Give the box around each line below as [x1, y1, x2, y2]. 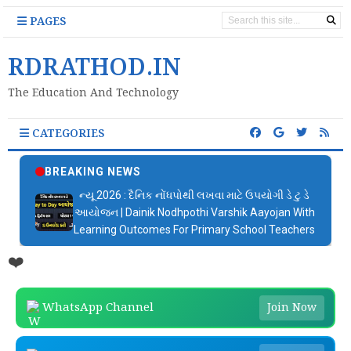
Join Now [267, 300, 317, 316]
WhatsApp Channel [42, 299, 154, 317]
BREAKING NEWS [45, 165, 141, 178]
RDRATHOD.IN [8, 52, 181, 86]
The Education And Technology [8, 85, 179, 101]
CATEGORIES [29, 126, 105, 142]
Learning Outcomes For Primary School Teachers [74, 223, 315, 236]
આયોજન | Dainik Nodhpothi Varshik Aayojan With [74, 206, 315, 219]
